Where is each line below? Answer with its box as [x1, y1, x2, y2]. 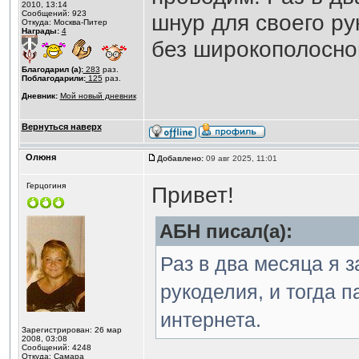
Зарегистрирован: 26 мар [21, 325, 122, 334]
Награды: [21, 26, 59, 35]
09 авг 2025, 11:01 [203, 154, 280, 163]
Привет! [151, 182, 234, 208]
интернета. [159, 309, 261, 331]
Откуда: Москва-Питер [21, 18, 107, 26]
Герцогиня [26, 181, 66, 190]
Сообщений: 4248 [21, 343, 91, 352]
